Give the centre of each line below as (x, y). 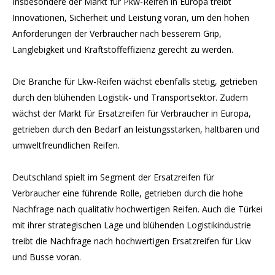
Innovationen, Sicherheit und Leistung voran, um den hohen (131, 17)
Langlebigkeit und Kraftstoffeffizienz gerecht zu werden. (123, 49)
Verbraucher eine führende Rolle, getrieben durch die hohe (128, 193)
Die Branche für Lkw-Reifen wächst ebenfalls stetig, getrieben (135, 81)
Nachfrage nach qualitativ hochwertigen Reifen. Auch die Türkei (137, 209)
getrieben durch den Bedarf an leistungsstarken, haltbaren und (136, 129)
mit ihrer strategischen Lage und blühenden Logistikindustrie (132, 225)
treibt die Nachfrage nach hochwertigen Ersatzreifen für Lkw (132, 241)
